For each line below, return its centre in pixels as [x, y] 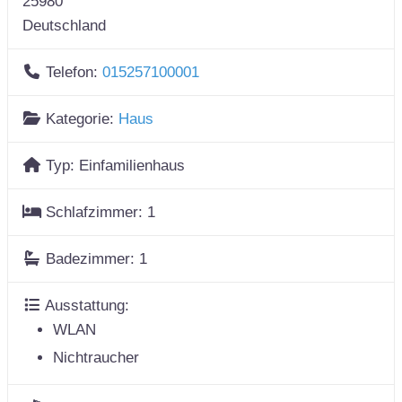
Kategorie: [83, 118]
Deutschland [64, 25]
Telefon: [74, 72]
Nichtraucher [96, 357]
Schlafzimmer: [97, 212]
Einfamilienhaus [132, 165]
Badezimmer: [93, 258]
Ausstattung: [87, 305]
